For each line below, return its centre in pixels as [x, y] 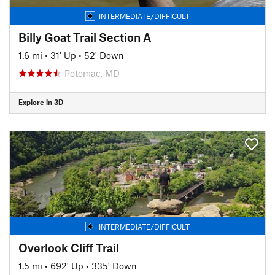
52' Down [104, 55]
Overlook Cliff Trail [69, 247]
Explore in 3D [41, 102]
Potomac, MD [92, 73]
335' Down [114, 265]
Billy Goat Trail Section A [85, 37]
